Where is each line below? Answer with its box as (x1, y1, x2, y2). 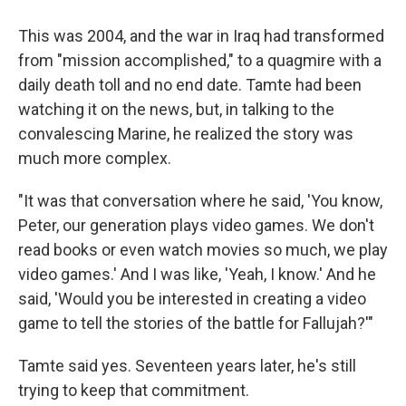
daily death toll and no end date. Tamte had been (18, 75, 362, 94)
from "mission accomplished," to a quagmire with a (18, 51, 382, 70)
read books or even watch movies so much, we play (18, 240, 388, 259)
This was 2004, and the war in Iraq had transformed (18, 26, 384, 45)
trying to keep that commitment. (18, 381, 249, 400)
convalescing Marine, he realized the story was (18, 124, 353, 143)
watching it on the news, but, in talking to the (18, 100, 334, 119)
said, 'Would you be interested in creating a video (18, 289, 366, 308)
